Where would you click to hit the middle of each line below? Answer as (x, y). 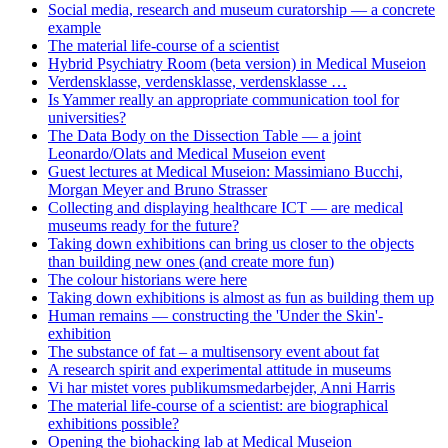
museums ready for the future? (143, 225)
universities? (87, 117)
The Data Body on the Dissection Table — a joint (204, 135)
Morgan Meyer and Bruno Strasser (157, 189)
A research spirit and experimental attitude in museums (219, 369)
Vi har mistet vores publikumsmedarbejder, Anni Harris (221, 387)
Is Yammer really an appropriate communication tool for (223, 99)
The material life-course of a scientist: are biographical (218, 405)
